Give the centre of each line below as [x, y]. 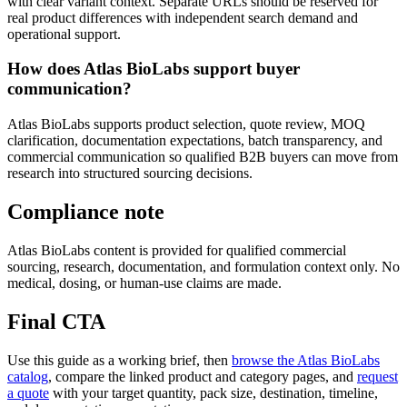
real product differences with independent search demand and [183, 17]
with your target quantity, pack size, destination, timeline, [213, 392]
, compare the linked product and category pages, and [203, 376]
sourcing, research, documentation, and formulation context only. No [203, 267]
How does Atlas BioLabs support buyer [154, 69]
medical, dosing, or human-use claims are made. [144, 283]
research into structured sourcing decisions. [130, 174]
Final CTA [56, 321]
